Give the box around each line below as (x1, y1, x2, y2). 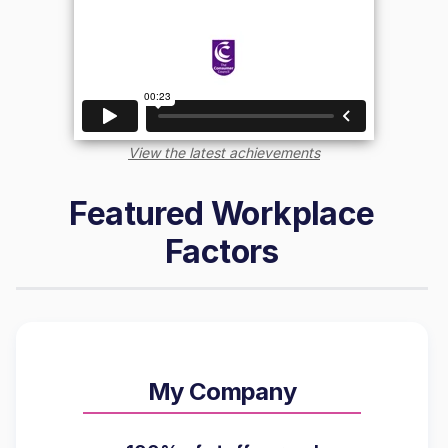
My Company (147, 376, 297, 406)
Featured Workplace (69, 193, 375, 233)
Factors (165, 231, 279, 271)
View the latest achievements (128, 143, 320, 161)
